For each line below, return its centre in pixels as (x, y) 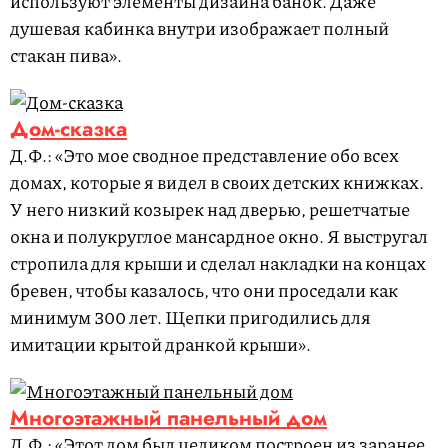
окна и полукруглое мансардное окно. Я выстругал (219, 236)
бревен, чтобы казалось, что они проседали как (204, 290)
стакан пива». (66, 55)
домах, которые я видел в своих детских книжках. (217, 182)
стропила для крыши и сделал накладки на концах (218, 263)
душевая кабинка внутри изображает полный (199, 28)
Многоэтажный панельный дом (168, 418)
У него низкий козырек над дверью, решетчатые (210, 209)
